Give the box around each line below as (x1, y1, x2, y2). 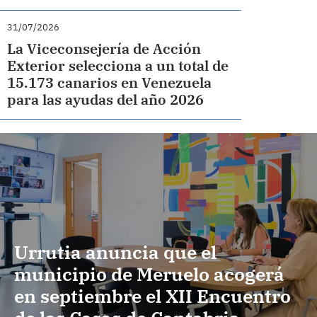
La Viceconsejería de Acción (7, 39, 202, 58)
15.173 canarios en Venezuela (7, 73, 212, 92)
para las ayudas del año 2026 (7, 90, 204, 109)
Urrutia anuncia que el (14, 240, 217, 265)
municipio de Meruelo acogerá (14, 262, 284, 287)
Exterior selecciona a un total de (7, 56, 229, 75)
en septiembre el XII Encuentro (14, 284, 291, 309)
